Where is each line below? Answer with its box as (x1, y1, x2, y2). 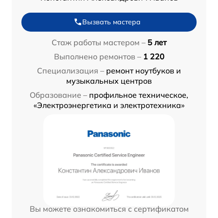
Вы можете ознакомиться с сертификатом (29, 203, 189, 214)
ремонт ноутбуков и (106, 65, 181, 75)
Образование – (30, 90, 87, 100)
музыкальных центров (66, 75, 152, 86)
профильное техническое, (89, 90, 188, 100)
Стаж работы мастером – (52, 37, 145, 47)
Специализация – (37, 65, 104, 75)
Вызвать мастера (82, 17, 141, 26)
